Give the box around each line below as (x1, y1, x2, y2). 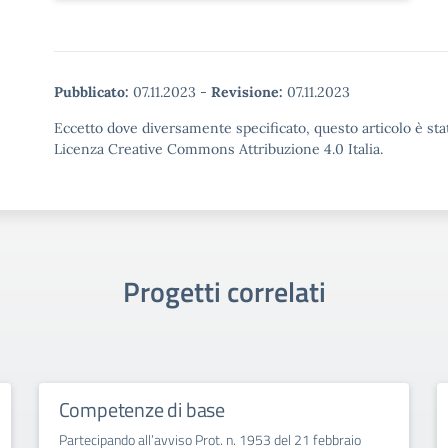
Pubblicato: (54, 83, 129, 101)
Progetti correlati (122, 270, 326, 313)
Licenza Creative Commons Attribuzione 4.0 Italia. (54, 140, 383, 158)
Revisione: (211, 83, 283, 101)
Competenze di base (58, 394, 226, 425)
